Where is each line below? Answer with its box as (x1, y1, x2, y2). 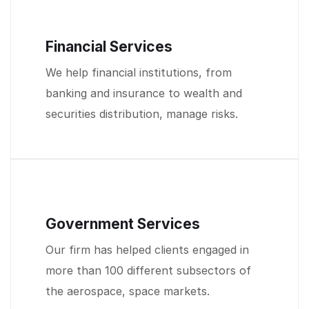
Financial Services (46, 37, 172, 55)
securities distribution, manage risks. (46, 106, 238, 121)
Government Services (46, 215, 200, 232)
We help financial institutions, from (46, 65, 232, 79)
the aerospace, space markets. (46, 283, 210, 298)
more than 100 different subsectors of (46, 263, 251, 277)
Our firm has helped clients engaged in (46, 242, 249, 257)
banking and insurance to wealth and (46, 86, 242, 100)
